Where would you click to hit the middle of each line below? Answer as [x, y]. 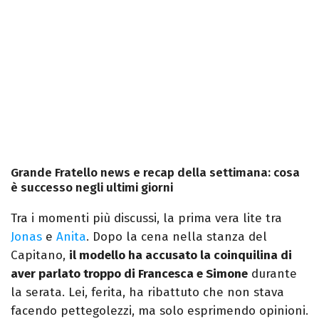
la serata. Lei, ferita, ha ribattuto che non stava [147, 293]
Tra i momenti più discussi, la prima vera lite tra [146, 219]
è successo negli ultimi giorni [92, 188]
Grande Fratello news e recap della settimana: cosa [155, 173]
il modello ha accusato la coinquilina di [181, 256]
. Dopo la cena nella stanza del [177, 237]
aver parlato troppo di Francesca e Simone [129, 274]
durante [272, 274]
